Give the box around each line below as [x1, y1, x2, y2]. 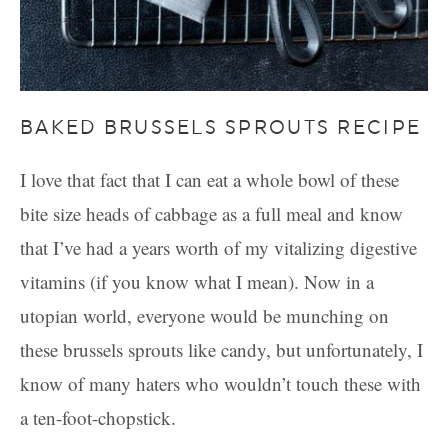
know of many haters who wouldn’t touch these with [20, 371, 421, 396]
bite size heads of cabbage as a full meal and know [20, 201, 403, 226]
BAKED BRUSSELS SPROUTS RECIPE [20, 116, 422, 138]
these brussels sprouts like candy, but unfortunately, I [20, 337, 423, 362]
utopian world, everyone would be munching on [20, 303, 389, 328]
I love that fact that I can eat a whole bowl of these [20, 167, 399, 192]
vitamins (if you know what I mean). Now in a [20, 269, 374, 294]
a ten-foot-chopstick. [20, 405, 176, 430]
